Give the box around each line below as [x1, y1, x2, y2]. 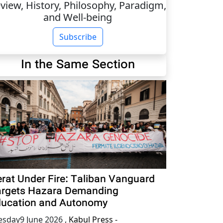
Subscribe [59, 31, 97, 42]
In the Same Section [20, 55, 135, 75]
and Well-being [43, 10, 112, 24]
